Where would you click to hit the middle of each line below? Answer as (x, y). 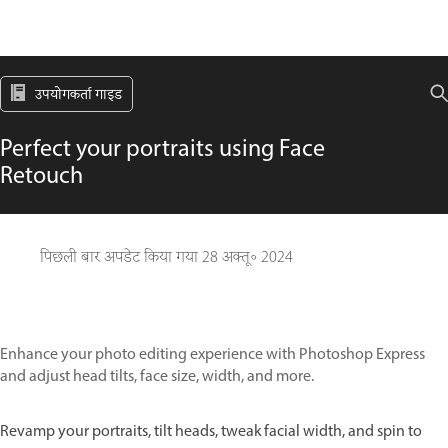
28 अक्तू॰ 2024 (247, 258)
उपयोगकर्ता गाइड (78, 95)
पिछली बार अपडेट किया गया (121, 258)
